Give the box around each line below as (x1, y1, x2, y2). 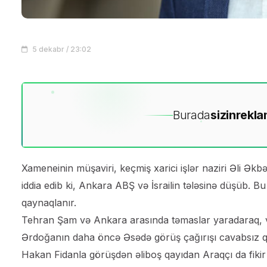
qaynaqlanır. (21, 197, 76, 209)
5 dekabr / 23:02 (30, 44, 91, 54)
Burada (172, 108, 211, 122)
